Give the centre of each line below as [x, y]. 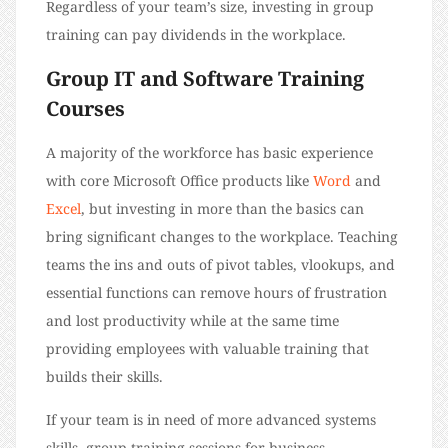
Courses [90, 108]
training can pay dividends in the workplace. [200, 34]
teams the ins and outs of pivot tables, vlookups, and [220, 264]
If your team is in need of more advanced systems [211, 419]
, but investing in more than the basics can [222, 208]
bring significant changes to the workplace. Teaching [222, 236]
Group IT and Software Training [205, 78]
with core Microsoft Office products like [179, 180]
